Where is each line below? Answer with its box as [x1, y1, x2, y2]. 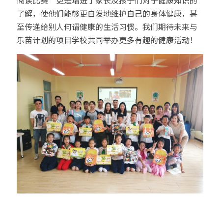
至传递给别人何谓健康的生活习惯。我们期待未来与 [17, 21, 197, 32]
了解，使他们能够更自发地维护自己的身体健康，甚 [17, 7, 197, 19]
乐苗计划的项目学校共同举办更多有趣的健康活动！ [17, 34, 197, 46]
